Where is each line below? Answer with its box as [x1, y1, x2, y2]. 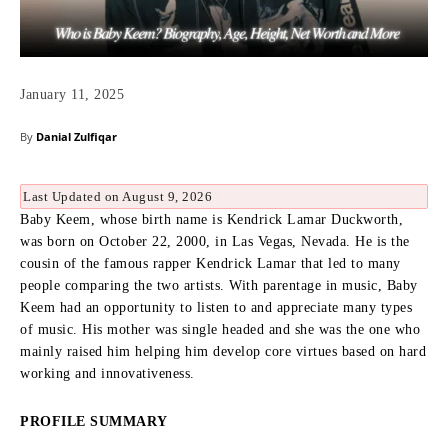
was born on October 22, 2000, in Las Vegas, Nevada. [20, 233, 351, 249]
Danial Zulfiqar [36, 128, 117, 144]
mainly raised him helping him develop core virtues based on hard [20, 343, 426, 359]
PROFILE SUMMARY [20, 413, 172, 429]
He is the [355, 233, 410, 249]
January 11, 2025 [20, 86, 124, 102]
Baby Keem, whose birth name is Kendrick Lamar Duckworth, [20, 211, 403, 227]
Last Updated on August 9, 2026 [23, 188, 212, 204]
